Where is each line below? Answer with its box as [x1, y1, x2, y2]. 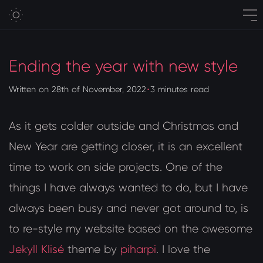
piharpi [120, 242, 156, 257]
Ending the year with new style [9, 56, 238, 76]
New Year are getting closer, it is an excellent [9, 140, 242, 154]
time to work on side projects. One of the [9, 160, 222, 174]
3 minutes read [150, 84, 209, 94]
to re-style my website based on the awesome [9, 222, 252, 236]
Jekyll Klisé [9, 242, 64, 257]
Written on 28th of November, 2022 [9, 84, 146, 94]
